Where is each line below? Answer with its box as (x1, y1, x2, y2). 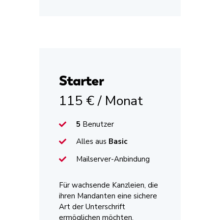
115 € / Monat (59, 91, 143, 110)
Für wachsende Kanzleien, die (59, 180, 158, 190)
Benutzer (82, 119, 114, 130)
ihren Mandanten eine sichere (59, 191, 157, 201)
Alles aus (76, 137, 107, 147)
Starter (59, 71, 104, 90)
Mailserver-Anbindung (76, 154, 150, 164)
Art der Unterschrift (59, 201, 125, 212)
